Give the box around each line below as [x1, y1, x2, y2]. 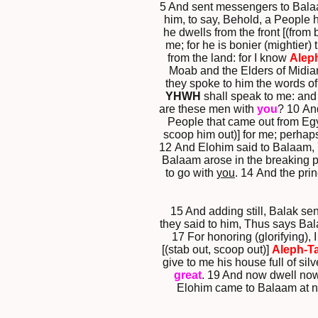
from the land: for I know [168, 52, 290, 65]
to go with [165, 167, 216, 180]
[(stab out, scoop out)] [161, 243, 272, 256]
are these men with [159, 103, 257, 116]
